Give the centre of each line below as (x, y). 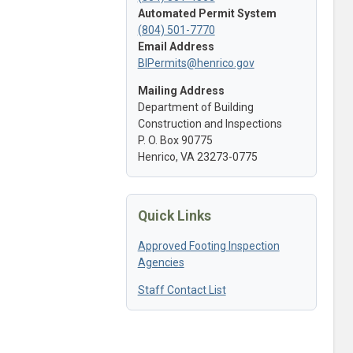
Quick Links (174, 216)
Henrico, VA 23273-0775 (197, 156)
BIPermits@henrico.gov (196, 63)
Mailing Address (181, 90)
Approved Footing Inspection (208, 245)
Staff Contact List (182, 290)
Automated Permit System (207, 13)
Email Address (176, 46)
